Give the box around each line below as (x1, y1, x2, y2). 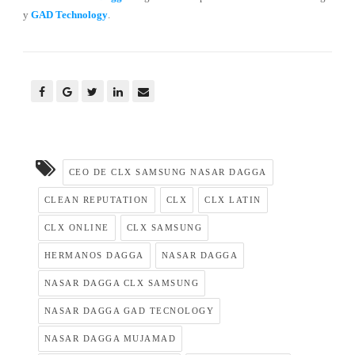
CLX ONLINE (44, 223, 109, 233)
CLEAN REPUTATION (44, 195, 149, 205)
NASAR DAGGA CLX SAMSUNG (44, 278, 200, 288)
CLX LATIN (204, 195, 261, 205)
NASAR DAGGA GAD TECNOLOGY (44, 306, 215, 316)
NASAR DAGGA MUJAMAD (44, 334, 177, 344)
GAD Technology (30, 9, 108, 21)
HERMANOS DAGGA (44, 250, 144, 261)
